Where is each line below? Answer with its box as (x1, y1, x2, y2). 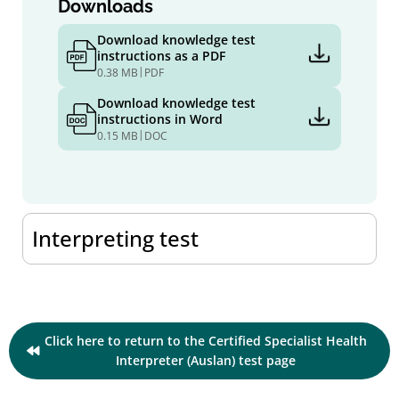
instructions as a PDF (97, 46, 226, 64)
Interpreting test (32, 223, 199, 253)
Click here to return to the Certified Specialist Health (45, 331, 367, 349)
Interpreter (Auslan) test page (116, 351, 296, 369)
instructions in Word (97, 110, 224, 127)
